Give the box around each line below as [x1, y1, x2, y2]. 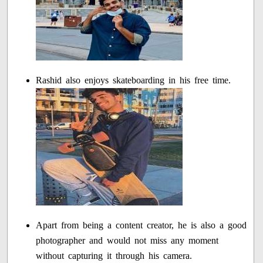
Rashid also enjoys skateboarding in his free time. [36, 75, 231, 86]
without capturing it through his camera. [36, 251, 193, 261]
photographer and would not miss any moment [36, 235, 219, 246]
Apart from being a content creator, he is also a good [36, 220, 247, 231]
